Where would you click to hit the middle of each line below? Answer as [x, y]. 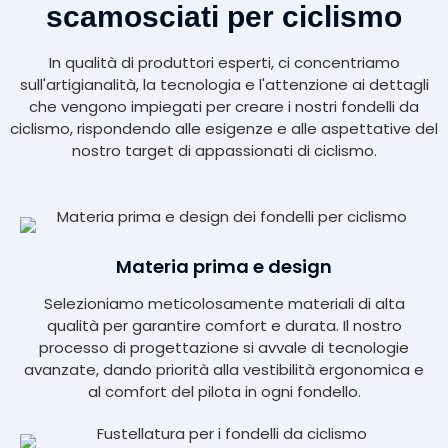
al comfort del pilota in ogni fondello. [224, 392]
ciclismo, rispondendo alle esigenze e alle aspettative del [224, 128]
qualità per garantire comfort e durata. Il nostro [224, 326]
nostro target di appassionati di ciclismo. [224, 150]
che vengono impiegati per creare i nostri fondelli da [224, 106]
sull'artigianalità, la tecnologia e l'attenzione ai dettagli [224, 84]
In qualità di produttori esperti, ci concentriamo [224, 62]
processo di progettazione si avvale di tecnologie [224, 348]
